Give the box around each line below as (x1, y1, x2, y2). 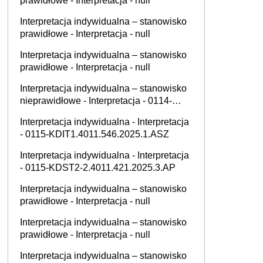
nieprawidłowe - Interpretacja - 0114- (20, 96, 172, 106)
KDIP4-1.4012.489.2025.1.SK (20, 108, 144, 118)
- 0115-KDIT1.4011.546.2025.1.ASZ (20, 129, 170, 139)
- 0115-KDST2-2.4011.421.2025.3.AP (20, 163, 176, 173)
